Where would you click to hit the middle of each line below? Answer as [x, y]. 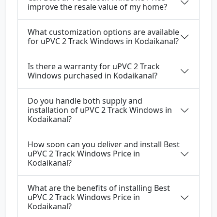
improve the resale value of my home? [97, 7]
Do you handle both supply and [85, 101]
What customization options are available [103, 32]
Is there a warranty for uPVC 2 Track [94, 67]
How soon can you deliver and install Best [104, 145]
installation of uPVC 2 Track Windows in [100, 110]
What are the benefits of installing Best [99, 188]
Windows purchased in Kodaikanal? [93, 76]
